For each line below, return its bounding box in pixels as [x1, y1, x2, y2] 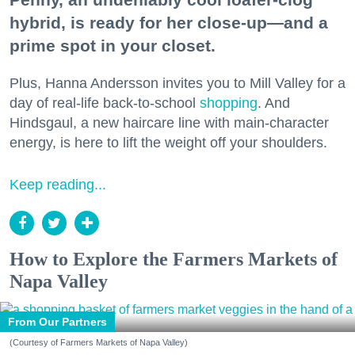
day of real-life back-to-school [10, 95, 200, 112]
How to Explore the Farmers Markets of [10, 249, 338, 270]
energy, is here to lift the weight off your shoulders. [10, 135, 327, 151]
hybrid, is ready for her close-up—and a [10, 13, 328, 32]
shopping [200, 95, 258, 112]
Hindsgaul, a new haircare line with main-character [10, 115, 329, 132]
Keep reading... [10, 177, 106, 193]
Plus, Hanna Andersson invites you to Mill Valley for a [10, 75, 345, 92]
